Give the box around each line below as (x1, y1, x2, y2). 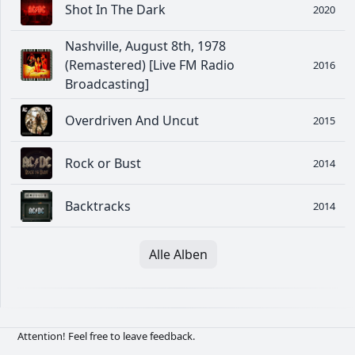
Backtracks (65, 197, 131, 216)
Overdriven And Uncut (65, 112, 199, 130)
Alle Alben (148, 246, 208, 264)
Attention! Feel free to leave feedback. (17, 329, 195, 344)
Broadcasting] (65, 75, 149, 94)
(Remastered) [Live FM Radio (65, 56, 235, 74)
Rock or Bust (65, 155, 141, 173)
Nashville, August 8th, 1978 (65, 37, 226, 55)
